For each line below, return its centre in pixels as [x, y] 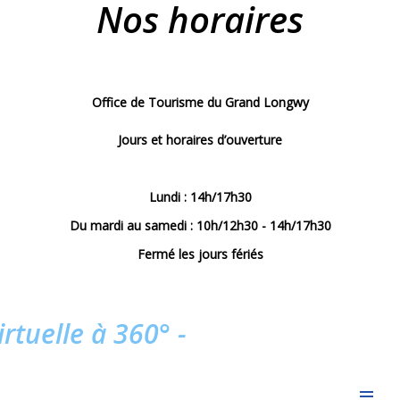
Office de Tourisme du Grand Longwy [200, 102]
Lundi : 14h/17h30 [200, 196]
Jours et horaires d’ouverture [200, 139]
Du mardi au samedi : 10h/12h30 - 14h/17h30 [200, 225]
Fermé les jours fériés [200, 254]
